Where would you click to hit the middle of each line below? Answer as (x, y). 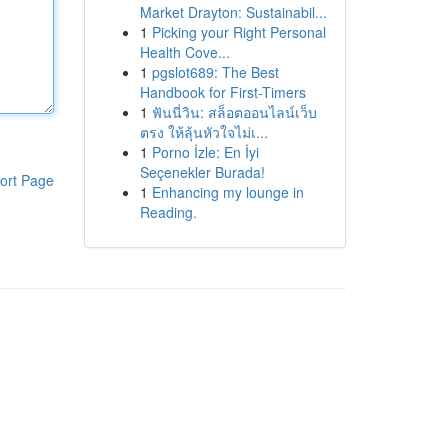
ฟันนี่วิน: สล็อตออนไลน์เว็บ (234, 112)
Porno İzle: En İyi (205, 152)
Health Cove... (184, 52)
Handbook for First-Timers (222, 92)
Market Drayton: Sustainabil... (233, 12)
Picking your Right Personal (238, 32)
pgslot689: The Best (215, 72)
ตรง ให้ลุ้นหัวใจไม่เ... (203, 132)
